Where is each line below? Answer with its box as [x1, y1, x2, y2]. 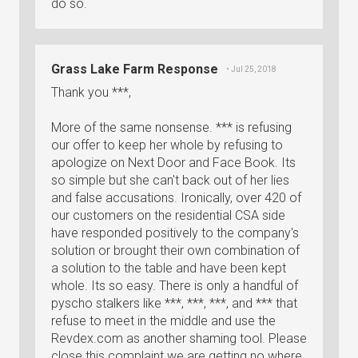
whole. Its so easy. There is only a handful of [51, 278, 298, 293]
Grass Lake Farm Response [51, 62, 218, 77]
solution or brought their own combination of [51, 243, 300, 258]
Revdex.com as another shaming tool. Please [51, 331, 307, 346]
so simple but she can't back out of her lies [51, 173, 289, 188]
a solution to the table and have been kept [51, 261, 286, 276]
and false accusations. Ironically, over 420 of [51, 190, 301, 205]
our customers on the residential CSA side [51, 208, 285, 223]
